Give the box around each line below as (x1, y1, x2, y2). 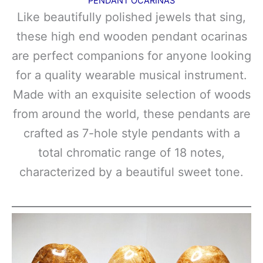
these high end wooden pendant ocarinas (16, 29, 247, 43)
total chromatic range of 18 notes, (38, 145, 225, 160)
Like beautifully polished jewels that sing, (17, 9, 246, 24)
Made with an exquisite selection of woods (12, 87, 251, 102)
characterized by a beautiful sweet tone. (19, 164, 244, 179)
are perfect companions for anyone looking (12, 48, 251, 63)
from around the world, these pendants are (12, 106, 251, 121)
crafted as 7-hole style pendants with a (23, 126, 240, 140)
